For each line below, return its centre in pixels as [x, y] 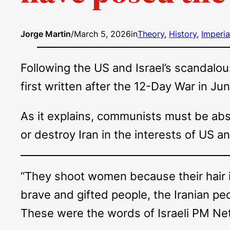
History [183, 34]
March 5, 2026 [103, 34]
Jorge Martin [46, 34]
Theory [151, 34]
